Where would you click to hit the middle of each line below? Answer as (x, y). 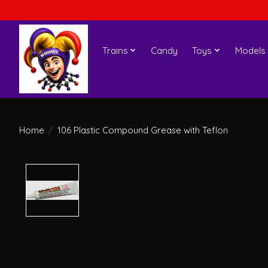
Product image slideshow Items (160, 170)
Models (250, 50)
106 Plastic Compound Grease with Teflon (142, 130)
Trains (115, 50)
